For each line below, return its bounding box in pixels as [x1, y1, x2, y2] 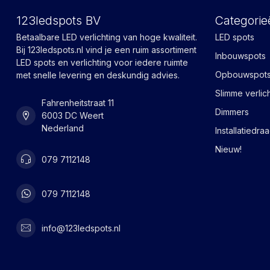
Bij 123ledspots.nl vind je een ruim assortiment [16, 45, 196, 55]
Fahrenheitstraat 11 [42, 98, 114, 108]
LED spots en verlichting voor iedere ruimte [16, 57, 188, 68]
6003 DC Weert [42, 110, 104, 121]
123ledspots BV [16, 13, 101, 28]
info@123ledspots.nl [42, 222, 121, 233]
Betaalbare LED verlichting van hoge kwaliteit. [16, 32, 197, 43]
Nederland [42, 123, 84, 134]
